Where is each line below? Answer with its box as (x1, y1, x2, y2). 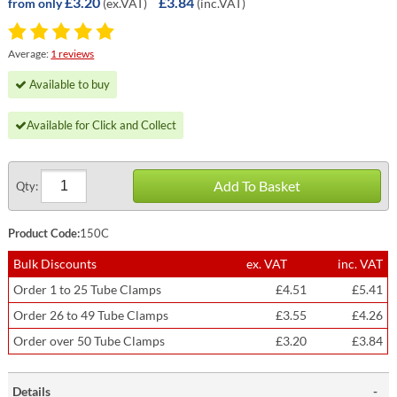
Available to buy (29, 77, 111, 91)
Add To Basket (213, 177, 300, 194)
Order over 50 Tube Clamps (13, 333, 168, 348)
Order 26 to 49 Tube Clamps (13, 307, 172, 323)
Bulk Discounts (13, 256, 97, 271)
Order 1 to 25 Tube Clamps (13, 282, 165, 297)
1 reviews (51, 47, 95, 60)
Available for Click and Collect (27, 118, 177, 132)
